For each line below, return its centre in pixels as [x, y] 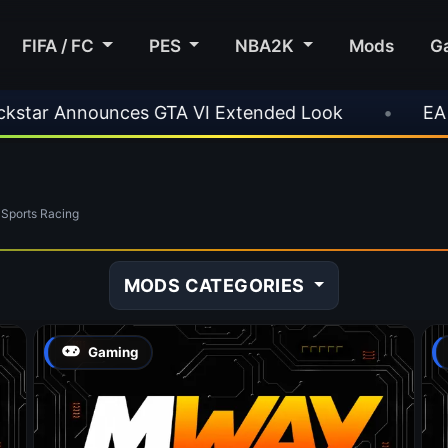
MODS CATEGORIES [216, 285]
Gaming [113, 351]
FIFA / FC [60, 45]
